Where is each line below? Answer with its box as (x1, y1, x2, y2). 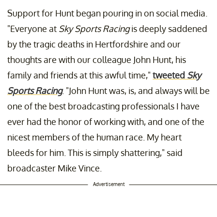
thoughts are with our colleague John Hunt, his (7, 54, 186, 65)
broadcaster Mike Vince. (7, 162, 102, 173)
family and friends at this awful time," (7, 69, 153, 80)
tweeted (153, 69, 187, 80)
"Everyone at (7, 23, 59, 34)
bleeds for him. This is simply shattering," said (7, 147, 183, 158)
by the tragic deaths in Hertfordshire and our (7, 38, 181, 49)
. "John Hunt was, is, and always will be (62, 85, 210, 96)
